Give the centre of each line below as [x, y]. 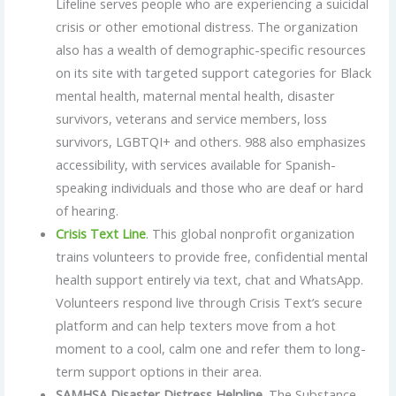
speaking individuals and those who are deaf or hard [210, 188]
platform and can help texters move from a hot [196, 326]
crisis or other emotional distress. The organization [207, 27]
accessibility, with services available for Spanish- [196, 165]
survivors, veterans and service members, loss [192, 119]
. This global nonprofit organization [251, 234]
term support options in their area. [159, 372]
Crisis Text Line [101, 234]
